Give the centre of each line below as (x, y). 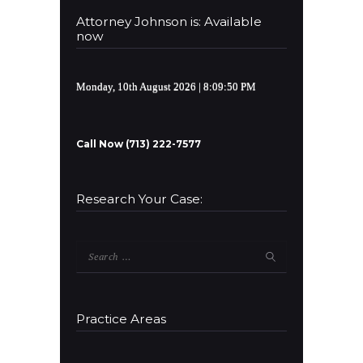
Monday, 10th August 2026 (136, 87)
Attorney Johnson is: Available (169, 21)
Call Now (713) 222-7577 (139, 144)
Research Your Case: (139, 199)
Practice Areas (121, 318)
